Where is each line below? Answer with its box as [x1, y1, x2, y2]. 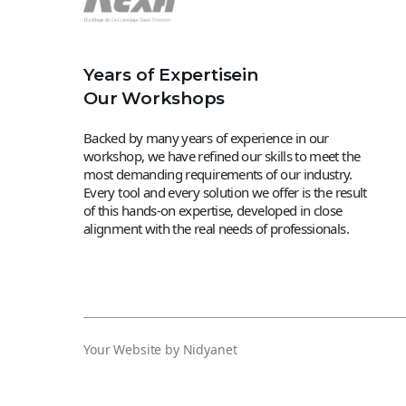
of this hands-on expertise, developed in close [83, 201, 343, 220]
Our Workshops [83, 88, 226, 110]
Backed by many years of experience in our [83, 129, 329, 148]
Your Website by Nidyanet [83, 341, 237, 359]
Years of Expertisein [83, 64, 258, 86]
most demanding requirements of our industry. [83, 165, 353, 184]
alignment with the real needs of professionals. [83, 219, 349, 238]
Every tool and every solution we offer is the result [83, 183, 367, 202]
